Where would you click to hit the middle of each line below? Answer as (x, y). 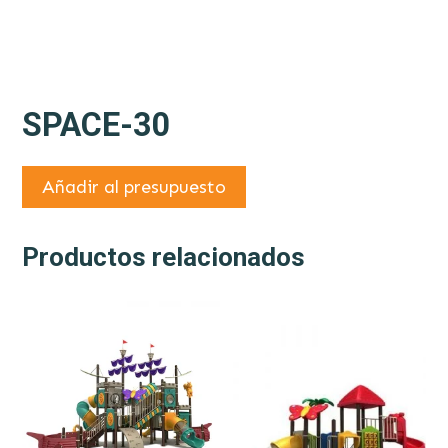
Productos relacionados (163, 257)
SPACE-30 (96, 125)
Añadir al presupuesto (134, 187)
